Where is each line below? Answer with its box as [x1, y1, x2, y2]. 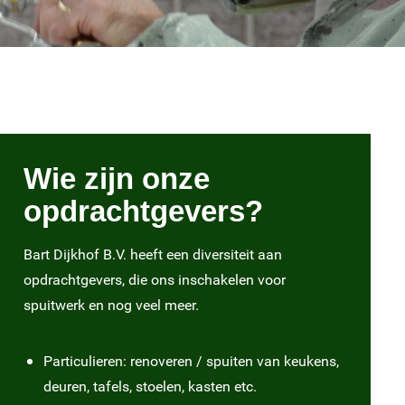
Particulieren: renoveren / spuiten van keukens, [42, 351, 339, 371]
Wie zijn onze [23, 162, 210, 195]
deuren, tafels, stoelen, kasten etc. [42, 376, 257, 396]
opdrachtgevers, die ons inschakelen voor [23, 269, 286, 289]
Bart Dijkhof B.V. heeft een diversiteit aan [23, 244, 282, 264]
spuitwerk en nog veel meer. [23, 295, 199, 315]
